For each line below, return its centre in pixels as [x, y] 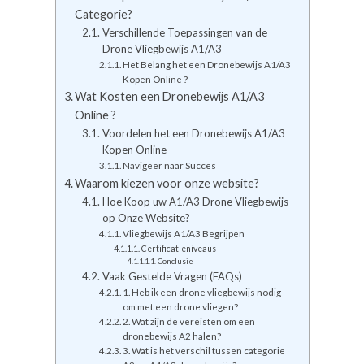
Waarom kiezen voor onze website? [167, 184]
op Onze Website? [146, 218]
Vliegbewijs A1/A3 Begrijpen [184, 234]
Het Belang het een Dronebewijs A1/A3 [207, 65]
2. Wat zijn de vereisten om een [189, 321]
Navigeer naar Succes [170, 165]
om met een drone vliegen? [181, 307]
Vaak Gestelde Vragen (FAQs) [172, 277]
